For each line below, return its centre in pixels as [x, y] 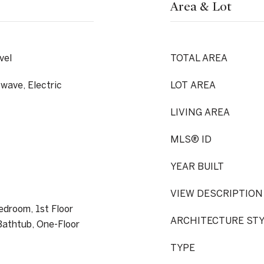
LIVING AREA [200, 112]
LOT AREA [193, 85]
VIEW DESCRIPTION [217, 193]
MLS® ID [191, 139]
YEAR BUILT [197, 166]
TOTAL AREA [199, 58]
